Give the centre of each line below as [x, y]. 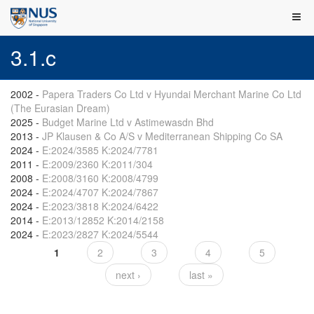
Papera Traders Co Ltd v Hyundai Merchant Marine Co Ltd [172, 94]
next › [128, 275]
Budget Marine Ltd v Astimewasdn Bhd [128, 122]
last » [201, 275]
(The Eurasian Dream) [60, 108]
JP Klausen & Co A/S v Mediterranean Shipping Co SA [162, 136]
